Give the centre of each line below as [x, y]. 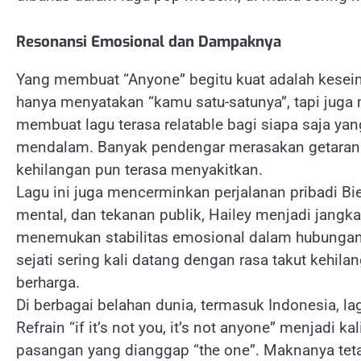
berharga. [48, 282]
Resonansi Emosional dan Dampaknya [149, 41]
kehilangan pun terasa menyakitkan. [139, 169]
